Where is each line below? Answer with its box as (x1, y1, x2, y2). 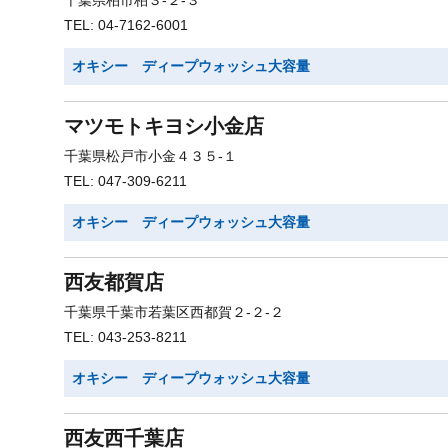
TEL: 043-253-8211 (64, 329, 187, 345)
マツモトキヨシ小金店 (64, 115, 264, 137)
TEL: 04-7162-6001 (64, 17, 188, 33)
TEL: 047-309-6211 (64, 173, 187, 189)
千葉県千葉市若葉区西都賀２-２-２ (64, 304, 284, 320)
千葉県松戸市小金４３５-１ (64, 148, 237, 164)
